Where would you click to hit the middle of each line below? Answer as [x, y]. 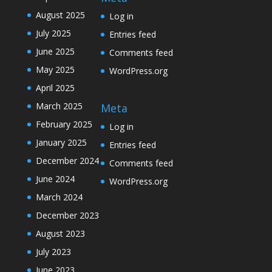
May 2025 [55, 70]
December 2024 [67, 161]
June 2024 [55, 179]
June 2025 [55, 52]
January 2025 [61, 143]
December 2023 [67, 216]
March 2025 [59, 106]
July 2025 [53, 33]
